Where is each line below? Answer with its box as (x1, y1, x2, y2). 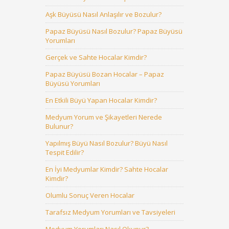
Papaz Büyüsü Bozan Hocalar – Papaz (45, 70, 164, 79)
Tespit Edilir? (45, 148, 84, 157)
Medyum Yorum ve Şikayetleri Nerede (45, 112, 162, 122)
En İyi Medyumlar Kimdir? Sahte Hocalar (45, 165, 168, 174)
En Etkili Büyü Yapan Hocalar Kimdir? (45, 96, 157, 105)
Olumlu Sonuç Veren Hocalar (45, 191, 134, 200)
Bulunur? (45, 122, 73, 131)
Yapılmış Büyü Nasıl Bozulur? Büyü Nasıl (45, 139, 168, 148)
